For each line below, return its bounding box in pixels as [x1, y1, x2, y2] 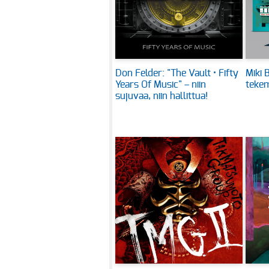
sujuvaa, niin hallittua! [115, 91, 208, 101]
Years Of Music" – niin [115, 79, 206, 89]
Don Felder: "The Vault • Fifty [115, 68, 238, 78]
